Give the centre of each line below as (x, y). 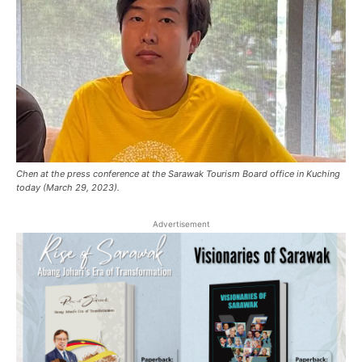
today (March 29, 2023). (68, 188)
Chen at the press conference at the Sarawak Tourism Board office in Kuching (178, 174)
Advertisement (181, 224)
